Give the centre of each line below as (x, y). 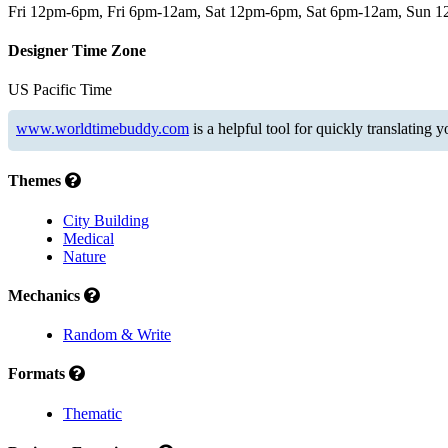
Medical (88, 238)
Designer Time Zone (77, 50)
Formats (38, 374)
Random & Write (117, 335)
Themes (36, 181)
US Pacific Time (60, 90)
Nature (84, 256)
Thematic (92, 413)
